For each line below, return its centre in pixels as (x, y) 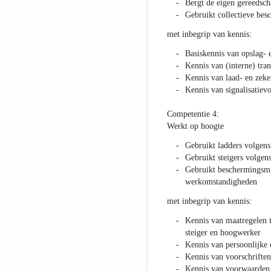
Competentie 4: (193, 114)
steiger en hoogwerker (223, 233)
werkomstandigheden (221, 182)
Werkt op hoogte (195, 126)
